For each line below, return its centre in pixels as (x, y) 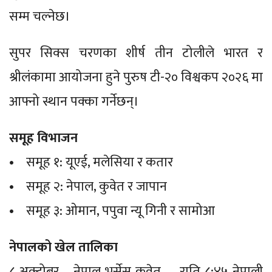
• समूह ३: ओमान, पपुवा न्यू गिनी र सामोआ (112, 211)
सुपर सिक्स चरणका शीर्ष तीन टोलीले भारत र (136, 53)
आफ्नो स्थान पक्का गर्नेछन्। (74, 101)
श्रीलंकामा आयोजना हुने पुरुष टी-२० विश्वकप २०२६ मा (136, 77)
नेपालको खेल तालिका (65, 247)
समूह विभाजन (43, 138)
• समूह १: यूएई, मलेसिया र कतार (91, 162)
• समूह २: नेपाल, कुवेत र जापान (88, 186)
